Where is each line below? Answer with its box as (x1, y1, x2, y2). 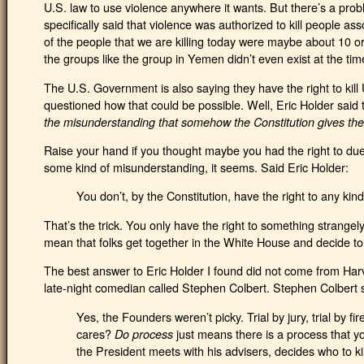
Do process (115, 325, 173, 342)
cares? (76, 324, 115, 342)
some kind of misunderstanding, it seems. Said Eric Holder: (44, 158, 349, 175)
